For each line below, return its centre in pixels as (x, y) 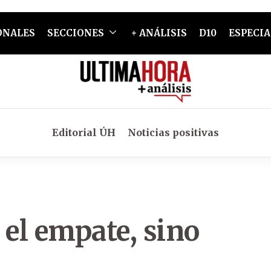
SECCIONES (75, 33)
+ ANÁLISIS (159, 33)
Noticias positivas (173, 132)
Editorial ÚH (84, 132)
